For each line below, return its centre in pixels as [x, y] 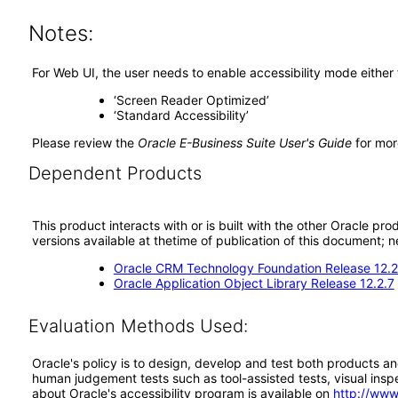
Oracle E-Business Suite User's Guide [245, 143]
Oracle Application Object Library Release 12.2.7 [254, 283]
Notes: [60, 33]
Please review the [85, 143]
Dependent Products [115, 173]
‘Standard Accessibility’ [181, 115]
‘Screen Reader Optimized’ [191, 100]
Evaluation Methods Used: [138, 326]
